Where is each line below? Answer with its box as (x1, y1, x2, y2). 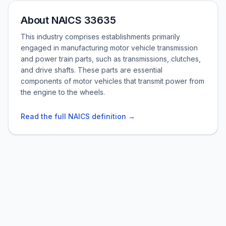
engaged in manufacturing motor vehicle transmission (21, 43, 198, 52)
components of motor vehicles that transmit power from (21, 77, 204, 85)
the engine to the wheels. (21, 88, 105, 96)
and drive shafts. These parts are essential (21, 66, 162, 74)
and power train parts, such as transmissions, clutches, (21, 54, 201, 63)
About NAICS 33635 (21, 14, 116, 26)
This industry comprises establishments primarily (21, 32, 180, 41)
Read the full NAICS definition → (21, 112, 135, 121)
